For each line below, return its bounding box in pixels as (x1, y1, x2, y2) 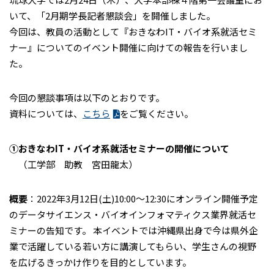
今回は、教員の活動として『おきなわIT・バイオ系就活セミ (9, 25, 257, 38)
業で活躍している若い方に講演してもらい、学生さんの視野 (9, 240, 256, 253)
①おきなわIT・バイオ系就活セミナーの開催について (9, 142, 229, 155)
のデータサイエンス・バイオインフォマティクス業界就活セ (9, 208, 256, 221)
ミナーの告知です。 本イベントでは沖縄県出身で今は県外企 (9, 224, 258, 237)
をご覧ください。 (120, 107, 193, 120)
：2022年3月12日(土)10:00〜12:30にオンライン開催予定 (28, 192, 258, 205)
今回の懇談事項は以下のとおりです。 (9, 91, 165, 104)
